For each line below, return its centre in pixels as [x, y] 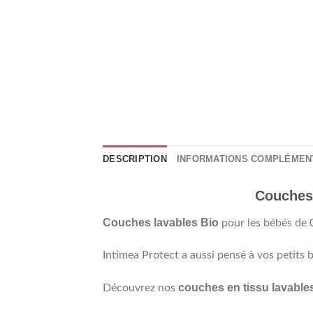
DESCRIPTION [135, 159]
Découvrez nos [140, 288]
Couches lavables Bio [161, 223]
